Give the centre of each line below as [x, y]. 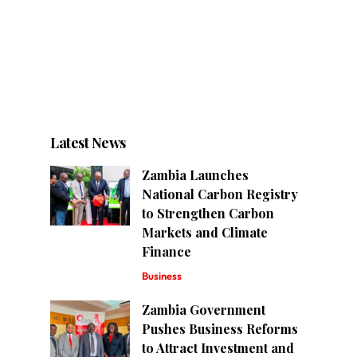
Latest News [88, 142]
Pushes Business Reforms [220, 328]
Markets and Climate [205, 232]
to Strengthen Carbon [208, 213]
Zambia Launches [196, 175]
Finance [167, 251]
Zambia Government [204, 309]
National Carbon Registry [220, 194]
